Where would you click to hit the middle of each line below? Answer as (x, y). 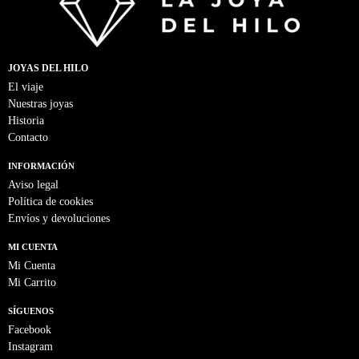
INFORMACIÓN (41, 165)
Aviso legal (33, 184)
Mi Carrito (32, 282)
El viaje (26, 87)
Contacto (28, 137)
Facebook (30, 329)
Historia (26, 120)
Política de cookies (50, 201)
